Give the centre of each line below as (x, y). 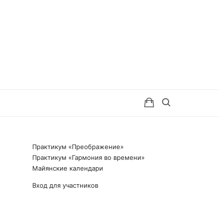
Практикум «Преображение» (78, 147)
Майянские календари (68, 168)
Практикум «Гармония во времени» (88, 157)
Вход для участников (65, 185)
